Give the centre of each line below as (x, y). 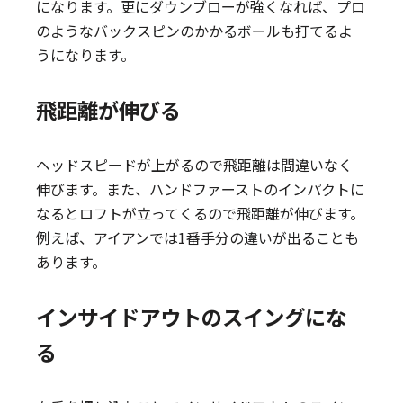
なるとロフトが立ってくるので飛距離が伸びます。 (201, 213)
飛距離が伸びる (109, 110)
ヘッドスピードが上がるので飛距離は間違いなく (195, 165)
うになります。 (86, 55)
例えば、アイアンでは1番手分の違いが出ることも (198, 237)
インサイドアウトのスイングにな (192, 317)
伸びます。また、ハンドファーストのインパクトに (201, 189)
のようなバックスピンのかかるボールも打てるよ (195, 31)
